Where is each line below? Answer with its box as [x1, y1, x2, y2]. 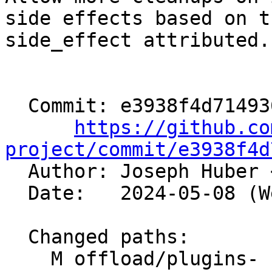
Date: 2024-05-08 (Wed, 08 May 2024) [5, 182, 28, 205]
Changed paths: [5, 226, 28, 248]
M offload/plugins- [5, 248, 51, 270]
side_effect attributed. [5, 29, 270, 52]
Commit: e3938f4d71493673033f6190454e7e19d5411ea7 [5, 95, 28, 117]
